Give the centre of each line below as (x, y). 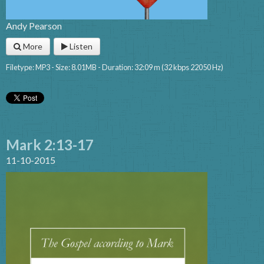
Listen (80, 47)
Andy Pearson (34, 26)
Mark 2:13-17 (50, 145)
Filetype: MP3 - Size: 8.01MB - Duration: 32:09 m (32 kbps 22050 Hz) (115, 67)
